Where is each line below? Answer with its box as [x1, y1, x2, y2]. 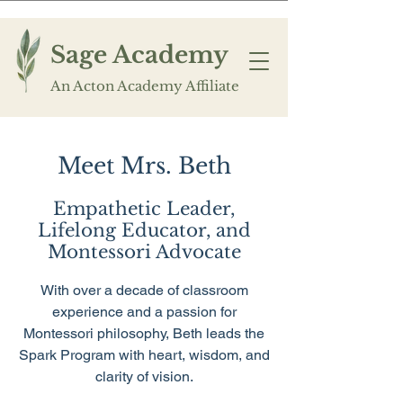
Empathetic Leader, [53, 198, 235, 219]
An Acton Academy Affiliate [50, 77, 239, 94]
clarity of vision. [94, 368, 193, 385]
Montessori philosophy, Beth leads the [23, 325, 264, 342]
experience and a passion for [51, 303, 237, 320]
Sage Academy [50, 40, 228, 69]
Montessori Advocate [47, 241, 241, 263]
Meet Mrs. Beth [57, 152, 231, 180]
